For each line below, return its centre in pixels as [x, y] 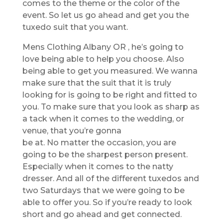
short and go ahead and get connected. [102, 214]
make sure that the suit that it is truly [97, 83]
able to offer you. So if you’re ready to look [107, 202]
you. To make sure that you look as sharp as [111, 107]
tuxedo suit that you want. [75, 27]
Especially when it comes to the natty [98, 166]
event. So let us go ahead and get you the [106, 15]
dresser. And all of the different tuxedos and [111, 178]
